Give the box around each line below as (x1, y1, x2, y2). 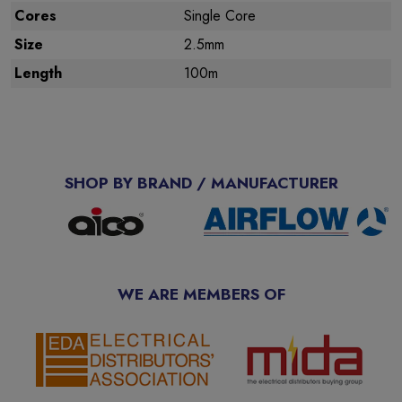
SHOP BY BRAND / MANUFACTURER (64, 171, 338, 195)
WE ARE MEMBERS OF (117, 283, 285, 306)
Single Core (184, 5, 256, 26)
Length (14, 63, 62, 83)
